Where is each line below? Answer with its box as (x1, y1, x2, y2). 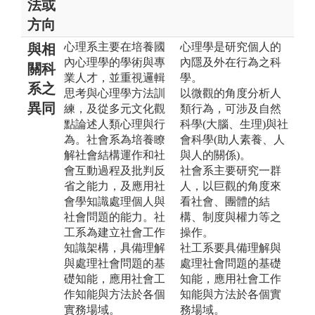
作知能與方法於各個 (64, 288, 165, 300)
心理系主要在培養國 (64, 40, 165, 53)
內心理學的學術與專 (64, 56, 165, 68)
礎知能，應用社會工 (64, 272, 165, 285)
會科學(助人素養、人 (180, 133, 285, 146)
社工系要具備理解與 (180, 241, 281, 254)
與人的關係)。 (180, 148, 251, 161)
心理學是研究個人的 (180, 40, 281, 53)
